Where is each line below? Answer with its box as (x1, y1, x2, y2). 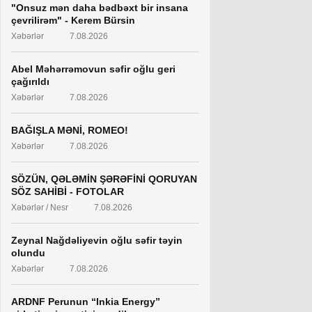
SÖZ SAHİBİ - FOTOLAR (11, 186, 124, 197)
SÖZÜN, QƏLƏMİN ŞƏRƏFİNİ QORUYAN (11, 173, 197, 185)
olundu (11, 247, 45, 258)
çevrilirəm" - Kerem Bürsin (11, 15, 135, 26)
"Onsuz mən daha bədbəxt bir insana (11, 2, 188, 13)
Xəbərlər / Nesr (11, 203, 68, 212)
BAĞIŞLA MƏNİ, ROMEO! (11, 125, 128, 136)
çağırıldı (11, 76, 49, 87)
